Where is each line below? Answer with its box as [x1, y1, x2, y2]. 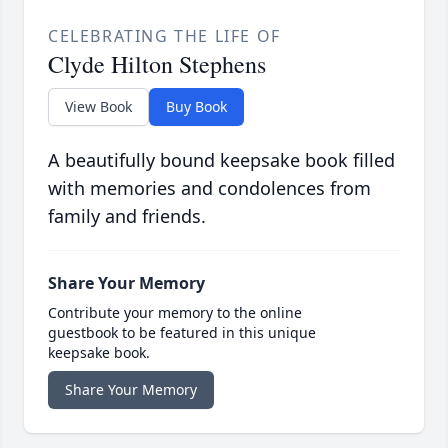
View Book [65, 97, 132, 117]
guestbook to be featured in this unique [48, 323, 316, 343]
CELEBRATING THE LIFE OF [48, 25, 281, 48]
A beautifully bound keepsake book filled [48, 148, 395, 173]
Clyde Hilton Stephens [48, 48, 266, 81]
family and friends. [48, 204, 206, 229]
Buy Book [166, 97, 227, 117]
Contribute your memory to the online [48, 303, 302, 323]
